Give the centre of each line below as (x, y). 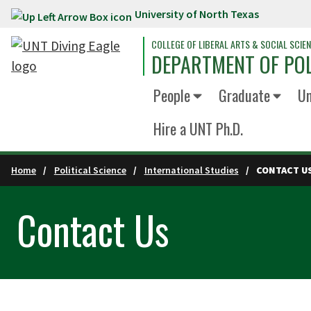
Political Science (90, 170)
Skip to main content (68, 17)
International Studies (191, 170)
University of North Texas (197, 14)
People (172, 95)
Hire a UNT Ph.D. (198, 128)
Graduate (244, 95)
